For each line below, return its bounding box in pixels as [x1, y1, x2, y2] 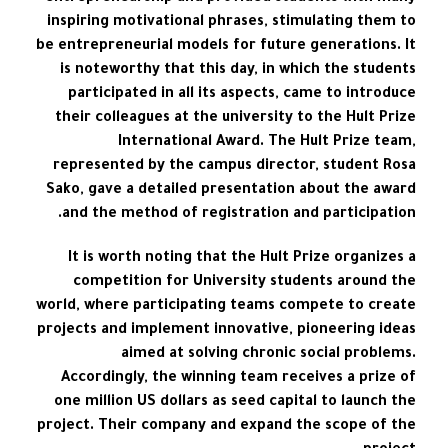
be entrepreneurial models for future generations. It [35, 39, 416, 56]
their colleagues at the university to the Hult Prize [54, 111, 416, 128]
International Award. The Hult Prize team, [117, 135, 416, 152]
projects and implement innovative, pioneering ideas [36, 323, 416, 340]
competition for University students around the [72, 275, 416, 292]
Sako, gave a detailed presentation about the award [45, 183, 416, 200]
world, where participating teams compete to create [35, 299, 416, 316]
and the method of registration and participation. [61, 207, 416, 224]
